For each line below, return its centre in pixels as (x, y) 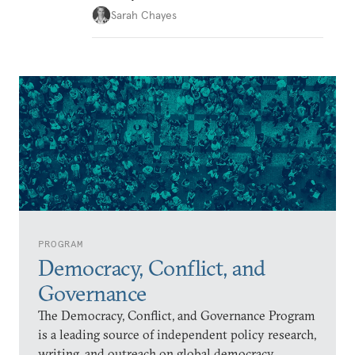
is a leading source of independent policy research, (177, 334)
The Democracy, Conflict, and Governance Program (177, 315)
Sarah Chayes (144, 15)
